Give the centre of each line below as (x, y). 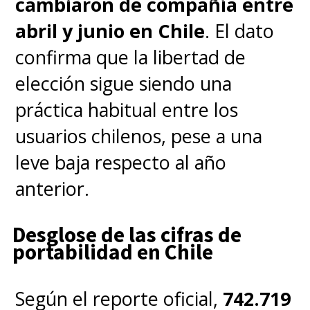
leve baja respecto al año (121, 162)
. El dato (240, 30)
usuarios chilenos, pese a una (139, 136)
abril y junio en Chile (110, 30)
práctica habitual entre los (127, 109)
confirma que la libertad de (131, 57)
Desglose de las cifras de (127, 235)
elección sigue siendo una (124, 83)
